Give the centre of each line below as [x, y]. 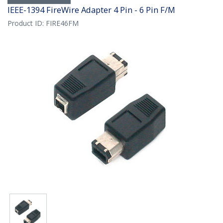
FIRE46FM [62, 23]
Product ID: [27, 23]
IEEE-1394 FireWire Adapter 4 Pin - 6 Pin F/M [91, 10]
